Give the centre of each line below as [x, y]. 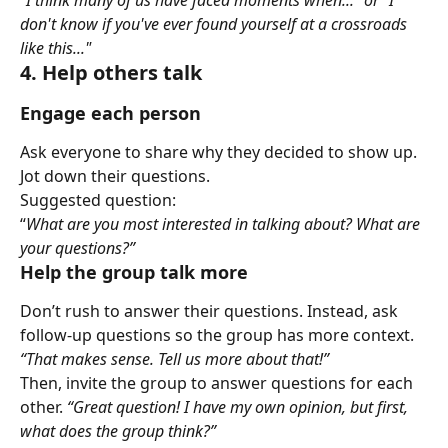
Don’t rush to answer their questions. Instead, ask [211, 311]
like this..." [55, 47]
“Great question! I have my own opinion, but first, [239, 407]
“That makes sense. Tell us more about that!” [174, 359]
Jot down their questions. [115, 175]
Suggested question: [98, 199]
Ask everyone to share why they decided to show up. [220, 151]
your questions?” [77, 248]
